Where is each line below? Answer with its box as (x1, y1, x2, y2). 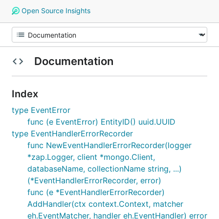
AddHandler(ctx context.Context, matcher (27, 199, 183, 209)
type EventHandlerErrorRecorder (12, 129, 133, 138)
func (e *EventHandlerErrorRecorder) (27, 187, 165, 197)
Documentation (31, 55, 116, 67)
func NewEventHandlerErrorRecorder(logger (27, 140, 192, 150)
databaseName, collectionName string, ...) (27, 164, 182, 174)
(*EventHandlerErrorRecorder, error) (27, 175, 161, 185)
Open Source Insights (19, 6, 90, 15)
